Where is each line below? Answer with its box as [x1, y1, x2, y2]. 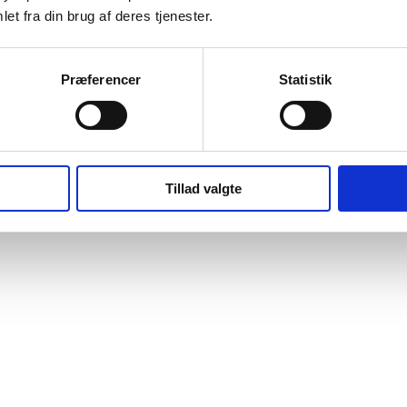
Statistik [279, 71, 332, 87]
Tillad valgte [165, 180, 242, 196]
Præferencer [60, 71, 142, 87]
